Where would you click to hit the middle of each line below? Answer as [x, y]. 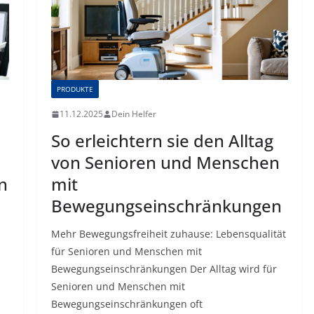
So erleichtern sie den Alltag [162, 141]
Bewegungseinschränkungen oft [127, 304]
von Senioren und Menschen [165, 163]
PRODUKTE [75, 89]
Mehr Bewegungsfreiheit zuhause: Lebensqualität [168, 234]
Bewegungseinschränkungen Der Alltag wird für [164, 269]
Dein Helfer [134, 114]
